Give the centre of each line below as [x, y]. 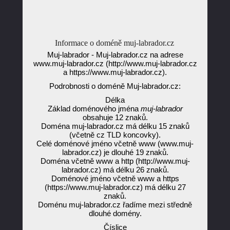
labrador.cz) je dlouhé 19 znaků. [115, 152]
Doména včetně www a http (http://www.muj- [115, 161]
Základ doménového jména [94, 109]
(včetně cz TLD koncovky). [115, 135]
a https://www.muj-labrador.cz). [115, 72]
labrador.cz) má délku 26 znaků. [115, 170]
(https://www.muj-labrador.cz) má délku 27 [115, 187]
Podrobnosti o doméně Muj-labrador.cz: [115, 86]
